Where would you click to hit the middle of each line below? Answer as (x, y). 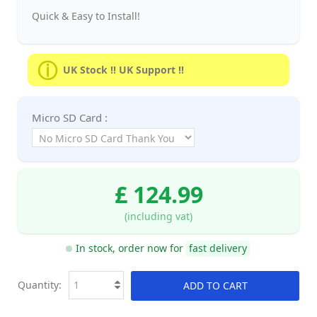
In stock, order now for (129, 248)
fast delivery (218, 248)
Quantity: (40, 284)
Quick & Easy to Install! (86, 16)
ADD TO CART (215, 285)
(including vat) (158, 216)
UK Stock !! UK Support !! (123, 69)
